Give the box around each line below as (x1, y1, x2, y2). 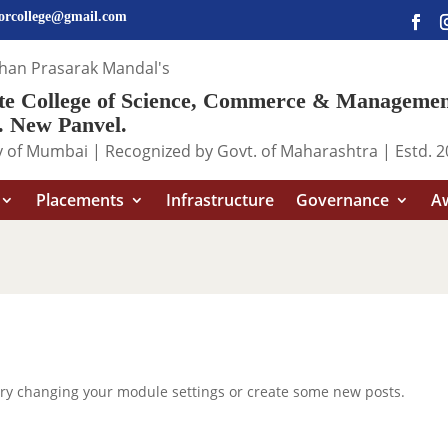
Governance (295, 189, 389, 211)
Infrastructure (165, 189, 274, 211)
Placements (35, 189, 124, 211)
